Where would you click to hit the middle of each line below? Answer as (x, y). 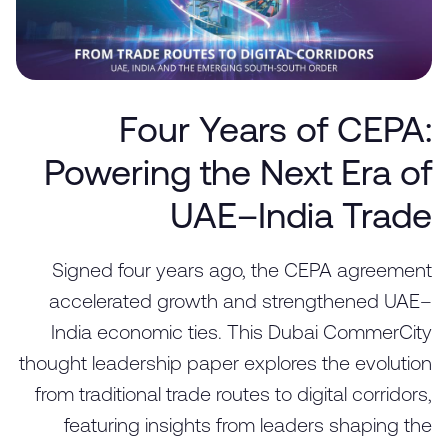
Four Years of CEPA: (275, 133)
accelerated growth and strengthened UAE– (240, 303)
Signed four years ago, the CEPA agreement (242, 272)
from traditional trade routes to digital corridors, (233, 396)
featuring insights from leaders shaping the (248, 427)
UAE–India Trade (301, 219)
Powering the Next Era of (238, 176)
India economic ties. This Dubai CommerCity (241, 334)
